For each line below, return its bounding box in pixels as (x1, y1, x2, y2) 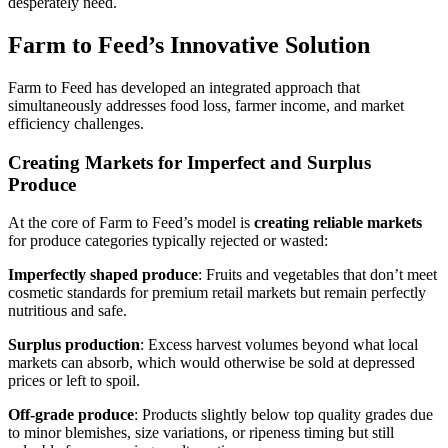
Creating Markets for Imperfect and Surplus (8, 151, 371, 173)
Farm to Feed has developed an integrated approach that (8, 78, 360, 96)
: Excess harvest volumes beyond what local (140, 336, 418, 354)
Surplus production (8, 336, 140, 354)
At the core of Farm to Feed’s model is (8, 214, 254, 232)
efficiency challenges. (8, 114, 144, 132)
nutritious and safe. (8, 302, 127, 320)
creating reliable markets (254, 214, 422, 232)
